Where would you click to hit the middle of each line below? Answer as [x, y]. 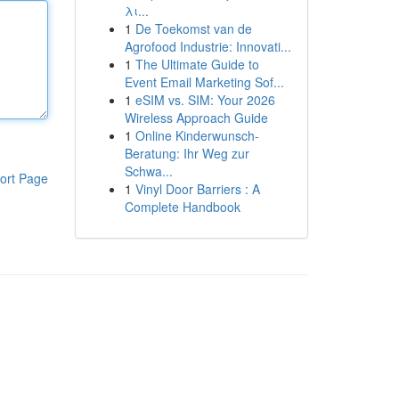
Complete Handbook [182, 207]
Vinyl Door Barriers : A [197, 189]
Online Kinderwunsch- [197, 135]
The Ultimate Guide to [197, 64]
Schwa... [148, 171]
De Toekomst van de [193, 28]
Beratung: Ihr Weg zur [187, 153]
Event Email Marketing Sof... [204, 82]
